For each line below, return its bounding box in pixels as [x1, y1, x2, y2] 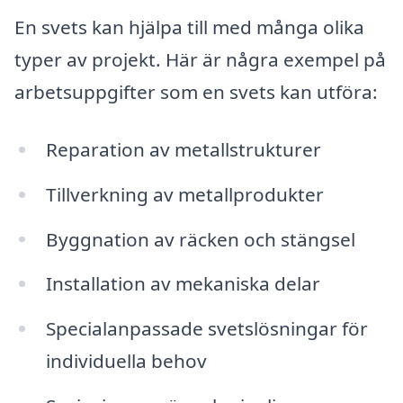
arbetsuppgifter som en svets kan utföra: [14, 79, 378, 105]
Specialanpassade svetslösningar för [45, 316, 368, 342]
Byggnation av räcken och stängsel [45, 226, 355, 252]
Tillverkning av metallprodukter [45, 181, 324, 207]
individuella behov [45, 348, 207, 374]
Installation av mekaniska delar [45, 271, 320, 297]
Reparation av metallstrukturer [45, 136, 321, 162]
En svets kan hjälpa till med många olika [14, 14, 364, 40]
